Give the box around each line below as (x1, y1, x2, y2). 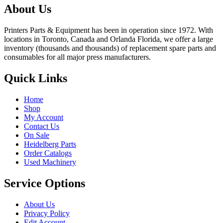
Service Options (4, 176, 85, 190)
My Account (24, 112, 63, 121)
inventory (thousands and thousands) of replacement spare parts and (4, 43, 216, 52)
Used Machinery (24, 157, 76, 166)
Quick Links (4, 71, 67, 85)
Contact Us (24, 121, 59, 130)
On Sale (24, 130, 49, 139)
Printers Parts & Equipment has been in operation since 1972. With (4, 25, 213, 34)
